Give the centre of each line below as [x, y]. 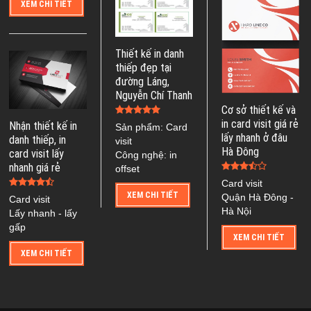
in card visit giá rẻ [260, 124]
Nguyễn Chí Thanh [154, 95]
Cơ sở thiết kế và [259, 110]
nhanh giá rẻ [35, 168]
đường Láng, [142, 81]
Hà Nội [236, 211]
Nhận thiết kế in [43, 126]
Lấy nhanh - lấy [43, 213]
